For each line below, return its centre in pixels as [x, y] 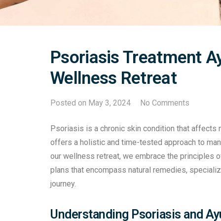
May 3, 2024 [110, 103]
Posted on [69, 103]
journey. [63, 184]
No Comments [165, 103]
